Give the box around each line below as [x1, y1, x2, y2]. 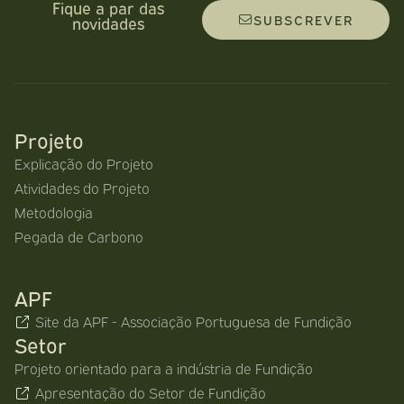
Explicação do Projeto [14, 153, 153, 174]
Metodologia [14, 202, 93, 223]
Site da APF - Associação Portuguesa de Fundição [34, 311, 352, 332]
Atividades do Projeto [14, 178, 150, 198]
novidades [72, 12, 144, 34]
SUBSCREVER [252, 11, 353, 29]
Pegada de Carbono [14, 226, 143, 247]
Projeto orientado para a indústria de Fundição [14, 358, 313, 379]
